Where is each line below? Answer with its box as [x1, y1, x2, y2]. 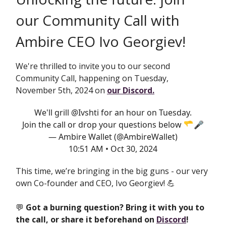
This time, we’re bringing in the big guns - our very [16, 165, 208, 177]
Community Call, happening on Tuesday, [16, 73, 168, 84]
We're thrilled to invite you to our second [16, 61, 170, 72]
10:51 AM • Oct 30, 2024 [69, 143, 157, 155]
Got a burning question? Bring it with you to [24, 202, 204, 213]
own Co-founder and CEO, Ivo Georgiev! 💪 [16, 178, 175, 189]
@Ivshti [71, 107, 99, 119]
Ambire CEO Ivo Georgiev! [16, 32, 186, 51]
